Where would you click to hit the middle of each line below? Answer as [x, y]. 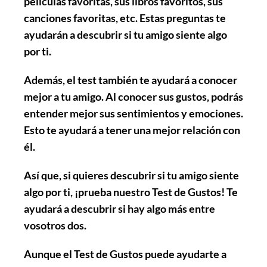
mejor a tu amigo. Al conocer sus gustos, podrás [133, 96]
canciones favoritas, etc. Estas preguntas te [125, 18]
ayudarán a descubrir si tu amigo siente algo [125, 34]
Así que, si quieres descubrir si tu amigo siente [131, 175]
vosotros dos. [55, 225]
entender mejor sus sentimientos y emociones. [133, 113]
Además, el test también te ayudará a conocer [131, 80]
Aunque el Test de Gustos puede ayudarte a [125, 254]
